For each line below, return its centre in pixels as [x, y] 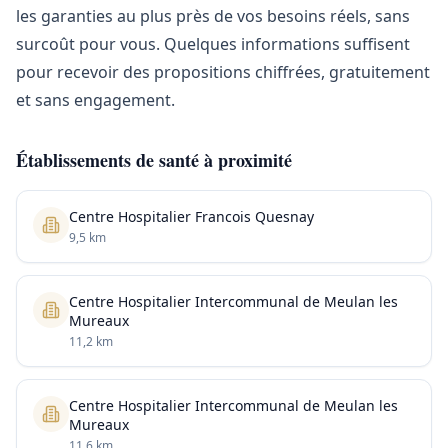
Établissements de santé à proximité [154, 160]
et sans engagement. [95, 100]
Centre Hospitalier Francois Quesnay [191, 216]
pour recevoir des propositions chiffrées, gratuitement [223, 72]
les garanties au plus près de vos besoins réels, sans [213, 16]
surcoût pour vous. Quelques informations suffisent [213, 44]
